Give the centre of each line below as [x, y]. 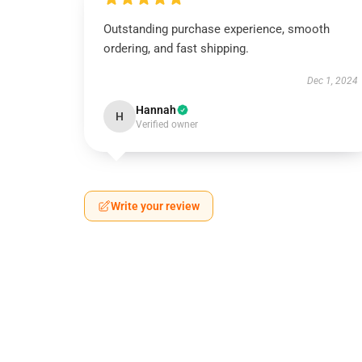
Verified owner [167, 124]
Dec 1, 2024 [332, 81]
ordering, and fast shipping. [176, 48]
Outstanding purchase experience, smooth [217, 29]
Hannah [156, 110]
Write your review [155, 206]
